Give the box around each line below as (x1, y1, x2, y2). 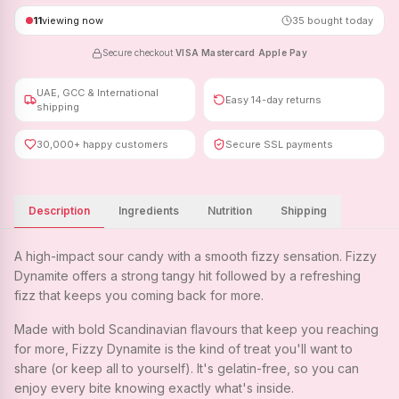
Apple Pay (257, 47, 307, 58)
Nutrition (208, 204, 252, 217)
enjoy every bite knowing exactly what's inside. (14, 380, 294, 395)
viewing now (42, 14, 103, 27)
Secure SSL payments (225, 138, 333, 151)
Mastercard (201, 47, 256, 58)
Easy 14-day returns (225, 94, 322, 106)
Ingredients (118, 204, 179, 217)
